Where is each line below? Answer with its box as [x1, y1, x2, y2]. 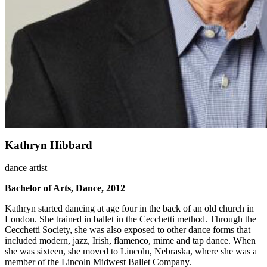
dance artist [5, 163, 47, 173]
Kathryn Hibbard [5, 138, 92, 151]
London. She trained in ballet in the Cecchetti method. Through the [5, 214, 256, 225]
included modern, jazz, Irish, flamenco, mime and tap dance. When [5, 235, 256, 246]
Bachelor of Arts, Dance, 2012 [5, 183, 125, 194]
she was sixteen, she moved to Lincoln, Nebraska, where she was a [5, 246, 257, 257]
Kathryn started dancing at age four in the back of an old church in [5, 203, 254, 214]
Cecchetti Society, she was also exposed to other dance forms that [5, 225, 250, 235]
